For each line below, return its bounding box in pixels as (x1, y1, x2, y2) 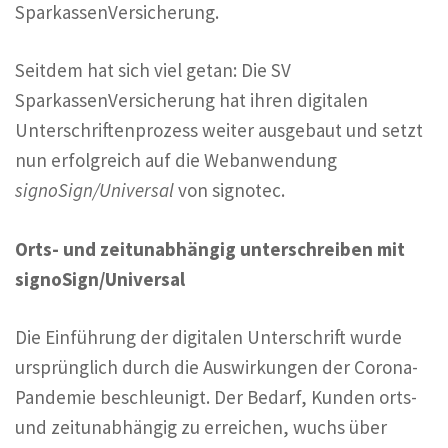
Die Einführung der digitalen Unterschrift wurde (15, 325, 402, 350)
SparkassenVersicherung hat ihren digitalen (15, 88, 368, 113)
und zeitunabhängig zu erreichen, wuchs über (15, 415, 387, 440)
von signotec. (178, 178, 285, 203)
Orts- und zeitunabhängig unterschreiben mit (15, 236, 405, 261)
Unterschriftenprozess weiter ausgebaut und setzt (15, 118, 423, 143)
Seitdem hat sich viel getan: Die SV (15, 58, 291, 83)
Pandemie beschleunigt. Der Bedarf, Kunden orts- (15, 385, 417, 410)
